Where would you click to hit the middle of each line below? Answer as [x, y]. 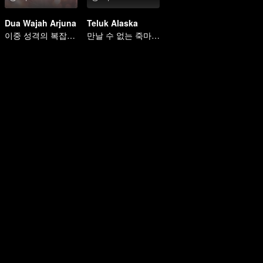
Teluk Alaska [112, 23]
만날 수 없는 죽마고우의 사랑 [156, 35]
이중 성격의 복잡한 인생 [71, 35]
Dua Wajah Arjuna [41, 23]
